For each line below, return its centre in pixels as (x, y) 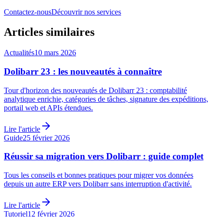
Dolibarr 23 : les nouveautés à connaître (83, 72)
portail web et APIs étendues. (48, 108)
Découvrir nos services (86, 12)
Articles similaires (49, 32)
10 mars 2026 (55, 53)
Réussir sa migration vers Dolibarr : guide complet (104, 156)
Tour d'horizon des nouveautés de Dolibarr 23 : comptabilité (95, 90)
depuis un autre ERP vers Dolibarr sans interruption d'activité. (98, 184)
